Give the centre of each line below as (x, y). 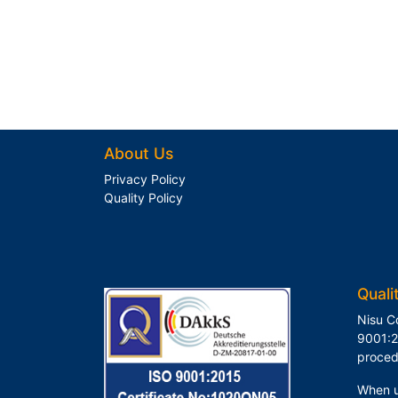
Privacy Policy (145, 179)
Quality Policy (143, 198)
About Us (139, 153)
